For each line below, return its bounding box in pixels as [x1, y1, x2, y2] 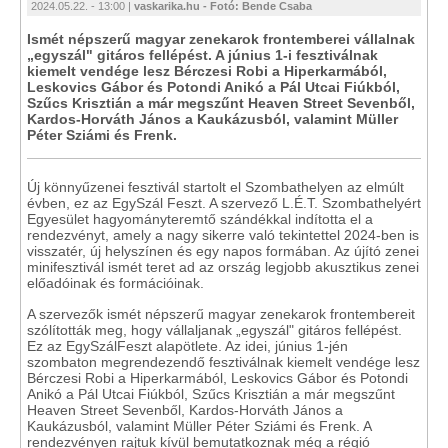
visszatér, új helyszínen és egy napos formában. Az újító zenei [27, 243, 419, 259]
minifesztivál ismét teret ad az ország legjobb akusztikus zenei [27, 259, 419, 275]
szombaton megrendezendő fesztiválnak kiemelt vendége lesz [27, 354, 420, 370]
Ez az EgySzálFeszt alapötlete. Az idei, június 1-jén [27, 338, 348, 354]
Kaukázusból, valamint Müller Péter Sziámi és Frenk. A [27, 418, 371, 434]
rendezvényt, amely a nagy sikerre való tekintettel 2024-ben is [27, 227, 419, 243]
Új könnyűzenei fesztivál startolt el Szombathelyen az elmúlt [27, 179, 404, 195]
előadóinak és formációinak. [27, 275, 204, 291]
